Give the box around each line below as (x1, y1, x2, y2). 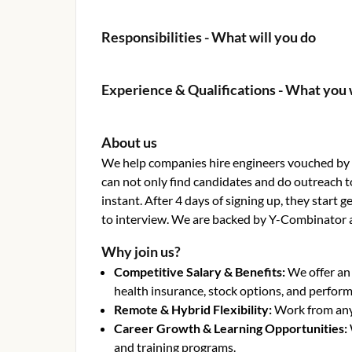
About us (101, 134, 157, 151)
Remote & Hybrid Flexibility (114, 302, 269, 317)
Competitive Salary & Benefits (114, 264, 282, 279)
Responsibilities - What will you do (101, 28, 316, 46)
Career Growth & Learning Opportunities (114, 321, 344, 335)
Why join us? (101, 243, 181, 260)
